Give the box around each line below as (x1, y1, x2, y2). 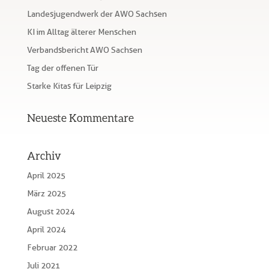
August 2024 (26, 207, 74, 216)
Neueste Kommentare (26, 111, 134, 124)
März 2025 (26, 189, 66, 198)
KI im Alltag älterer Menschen (26, 27, 136, 37)
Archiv (26, 149, 61, 162)
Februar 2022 (26, 243, 77, 252)
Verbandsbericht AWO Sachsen (26, 45, 142, 55)
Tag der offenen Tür (26, 63, 98, 73)
